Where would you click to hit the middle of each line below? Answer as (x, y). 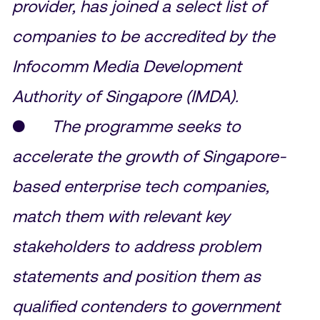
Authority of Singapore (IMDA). (125, 96)
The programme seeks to (146, 126)
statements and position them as (136, 276)
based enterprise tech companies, (140, 186)
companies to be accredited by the (143, 36)
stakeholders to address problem (136, 246)
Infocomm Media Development (126, 66)
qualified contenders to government (146, 306)
